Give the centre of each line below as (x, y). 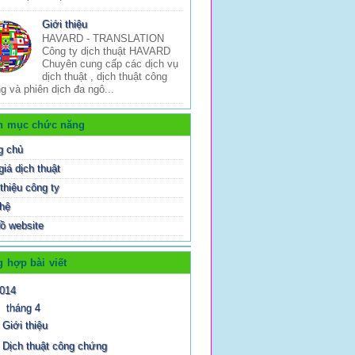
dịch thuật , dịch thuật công (105, 77)
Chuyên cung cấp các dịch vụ (111, 64)
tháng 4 (23, 307)
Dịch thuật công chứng (55, 346)
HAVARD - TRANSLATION (110, 39)
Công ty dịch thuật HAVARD (107, 52)
